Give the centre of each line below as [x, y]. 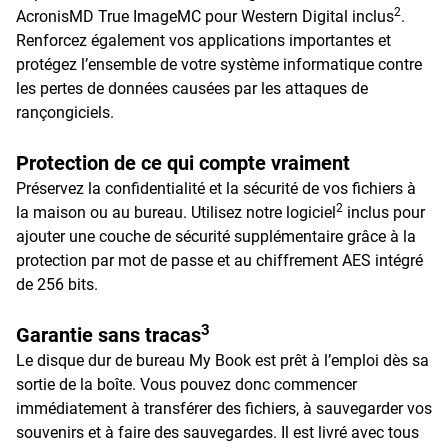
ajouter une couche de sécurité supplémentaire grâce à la [216, 236]
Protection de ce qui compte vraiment [183, 163]
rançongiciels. [65, 112]
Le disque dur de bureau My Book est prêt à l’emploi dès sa [222, 360]
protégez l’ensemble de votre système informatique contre [219, 64]
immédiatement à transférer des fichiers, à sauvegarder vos [224, 408]
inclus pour [384, 212]
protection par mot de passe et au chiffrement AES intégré [219, 260]
